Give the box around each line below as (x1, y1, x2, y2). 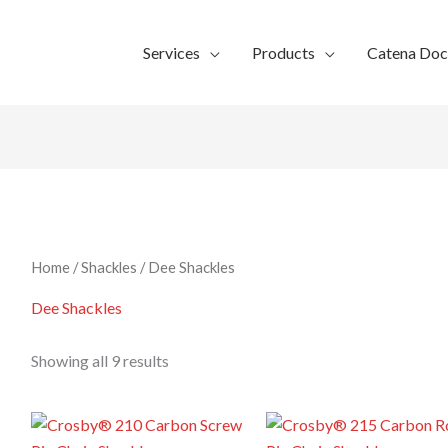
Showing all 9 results (30, 351, 169, 371)
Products (252, 42, 315, 62)
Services (143, 42, 200, 62)
